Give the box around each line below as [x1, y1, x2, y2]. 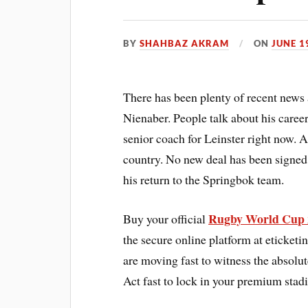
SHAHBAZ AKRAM [140, 38, 230, 49]
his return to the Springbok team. [123, 171, 285, 188]
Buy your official [123, 210, 209, 227]
